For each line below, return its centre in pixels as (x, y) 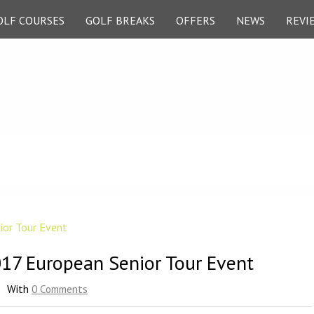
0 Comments (60, 289)
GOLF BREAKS (120, 20)
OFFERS (196, 20)
